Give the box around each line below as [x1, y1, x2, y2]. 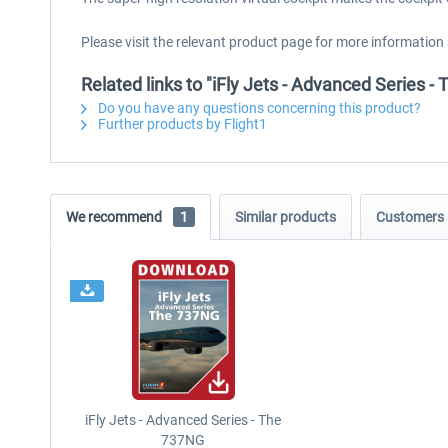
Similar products [235, 209, 336, 225]
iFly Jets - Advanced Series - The [85, 412, 282, 428]
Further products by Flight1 [95, 116, 267, 132]
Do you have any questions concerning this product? [95, 100, 421, 116]
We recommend [66, 209, 165, 225]
